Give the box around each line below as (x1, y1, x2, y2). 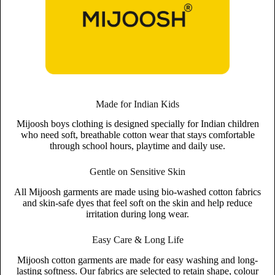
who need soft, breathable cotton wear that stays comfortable (20, 130, 255, 141)
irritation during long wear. (86, 209, 189, 220)
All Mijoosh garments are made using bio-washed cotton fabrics (14, 187, 261, 198)
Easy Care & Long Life (91, 234, 184, 246)
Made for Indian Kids (96, 98, 179, 109)
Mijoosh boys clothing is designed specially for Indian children (16, 118, 259, 130)
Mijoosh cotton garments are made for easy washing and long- (17, 254, 258, 265)
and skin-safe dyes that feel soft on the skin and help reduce (23, 198, 252, 209)
